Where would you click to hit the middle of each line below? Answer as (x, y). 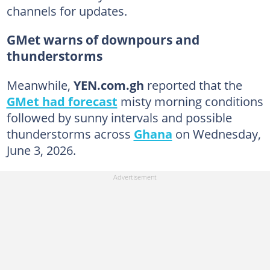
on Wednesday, (216, 133)
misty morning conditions (190, 101)
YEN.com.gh (108, 85)
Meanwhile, (40, 85)
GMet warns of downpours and (103, 39)
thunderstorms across (70, 133)
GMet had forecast (62, 101)
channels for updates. (67, 11)
